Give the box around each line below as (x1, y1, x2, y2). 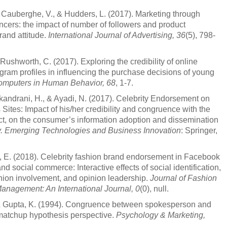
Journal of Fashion (150, 174, 217, 182)
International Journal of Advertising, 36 (48, 31, 185, 40)
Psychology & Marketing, (116, 211, 205, 219)
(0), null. (140, 184, 169, 193)
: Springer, (181, 126, 217, 135)
